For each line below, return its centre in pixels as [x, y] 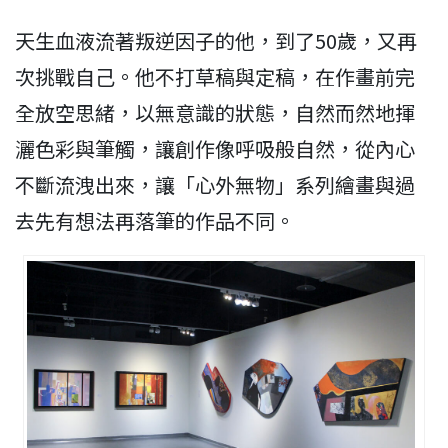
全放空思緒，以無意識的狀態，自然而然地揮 [215, 113]
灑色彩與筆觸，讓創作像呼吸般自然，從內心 [215, 149]
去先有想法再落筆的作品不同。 [155, 221]
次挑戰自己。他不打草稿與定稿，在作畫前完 [215, 77]
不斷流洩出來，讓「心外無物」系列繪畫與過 [215, 185]
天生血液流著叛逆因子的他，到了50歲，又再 [216, 41]
